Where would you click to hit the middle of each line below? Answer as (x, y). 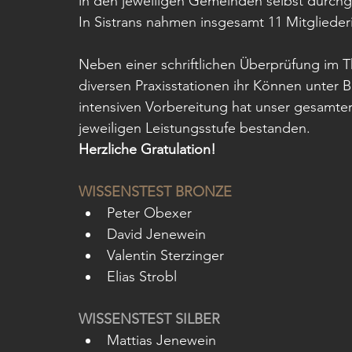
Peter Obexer (149, 213)
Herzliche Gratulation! (147, 149)
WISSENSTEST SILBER (149, 319)
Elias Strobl (142, 277)
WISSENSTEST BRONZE (155, 192)
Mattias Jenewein (161, 340)
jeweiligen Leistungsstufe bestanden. (196, 128)
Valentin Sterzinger (165, 255)
